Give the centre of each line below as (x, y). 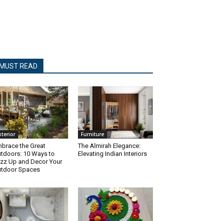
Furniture (92, 134)
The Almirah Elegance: (109, 146)
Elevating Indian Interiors (112, 154)
